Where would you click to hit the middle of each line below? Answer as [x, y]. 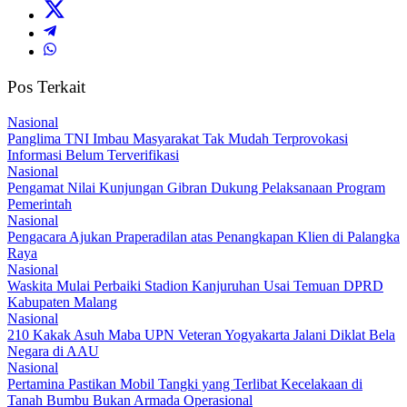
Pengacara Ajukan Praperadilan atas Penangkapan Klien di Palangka [203, 236]
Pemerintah [40, 203]
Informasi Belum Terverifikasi [93, 154]
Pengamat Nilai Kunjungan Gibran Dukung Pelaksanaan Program [196, 187]
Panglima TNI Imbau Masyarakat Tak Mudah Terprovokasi [178, 138]
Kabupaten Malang [62, 302]
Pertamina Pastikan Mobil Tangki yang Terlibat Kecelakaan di [185, 383]
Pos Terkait [46, 87]
